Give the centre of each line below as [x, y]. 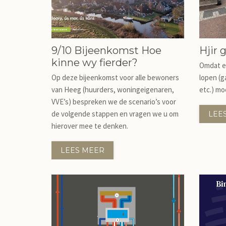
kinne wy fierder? [95, 63]
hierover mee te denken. [91, 126]
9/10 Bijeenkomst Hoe [106, 50]
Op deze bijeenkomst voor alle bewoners [115, 77]
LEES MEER [82, 150]
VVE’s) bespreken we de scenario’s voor [114, 102]
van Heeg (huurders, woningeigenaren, [113, 90]
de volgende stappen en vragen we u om [115, 114]
